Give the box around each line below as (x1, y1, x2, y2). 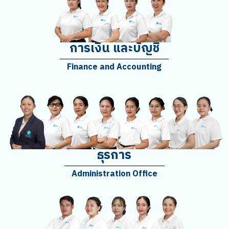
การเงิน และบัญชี (69, 38, 159, 59)
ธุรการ (97, 145, 132, 166)
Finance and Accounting (67, 60, 162, 74)
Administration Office (71, 167, 157, 181)
